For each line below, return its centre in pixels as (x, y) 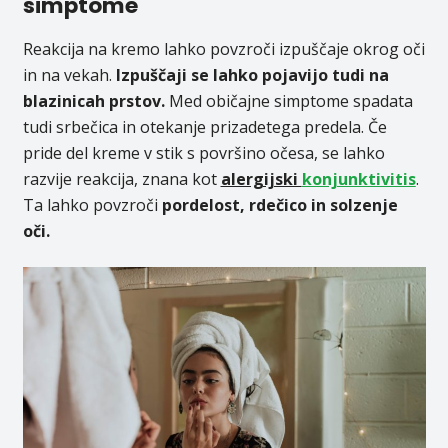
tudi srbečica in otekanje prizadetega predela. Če (204, 127)
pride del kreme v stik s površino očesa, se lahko (203, 153)
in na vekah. (67, 75)
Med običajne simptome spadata (288, 101)
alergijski (261, 179)
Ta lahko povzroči (92, 205)
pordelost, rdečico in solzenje (279, 205)
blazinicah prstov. (93, 101)
